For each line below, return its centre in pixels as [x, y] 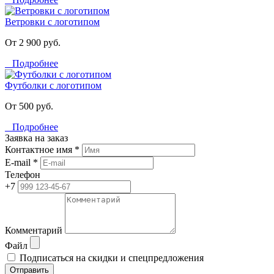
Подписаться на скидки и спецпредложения [110, 257]
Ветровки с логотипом [52, 21]
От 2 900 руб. [33, 42]
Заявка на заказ [36, 138]
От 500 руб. [29, 106]
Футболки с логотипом [53, 85]
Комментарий [34, 230]
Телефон [23, 174]
